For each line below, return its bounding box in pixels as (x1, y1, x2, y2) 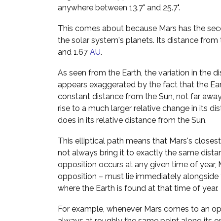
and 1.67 (58, 47, 90, 57)
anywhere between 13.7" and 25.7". (58, 3, 180, 13)
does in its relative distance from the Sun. (58, 115, 207, 125)
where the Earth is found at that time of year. (58, 184, 219, 193)
